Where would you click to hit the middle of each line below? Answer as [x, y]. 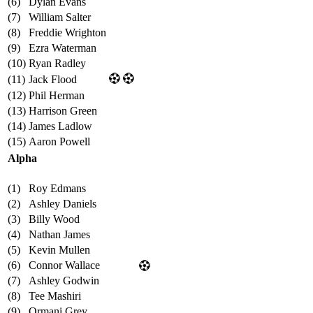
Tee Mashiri [55, 296]
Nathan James [59, 235]
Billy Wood [54, 219]
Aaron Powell [59, 142]
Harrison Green [63, 111]
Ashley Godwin [64, 281]
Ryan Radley [57, 64]
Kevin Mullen [59, 250]
